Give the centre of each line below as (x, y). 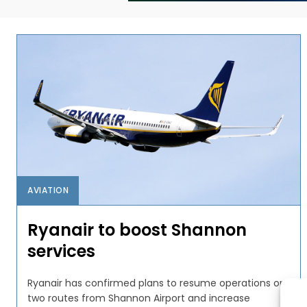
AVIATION (48, 190)
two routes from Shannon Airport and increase (139, 298)
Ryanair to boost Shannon (137, 230)
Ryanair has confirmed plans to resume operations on (157, 283)
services (61, 251)
